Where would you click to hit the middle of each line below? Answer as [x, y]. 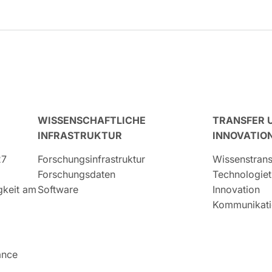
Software [58, 190]
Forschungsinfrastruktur [91, 159]
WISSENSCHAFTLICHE [91, 121]
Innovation [236, 190]
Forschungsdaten [76, 175]
